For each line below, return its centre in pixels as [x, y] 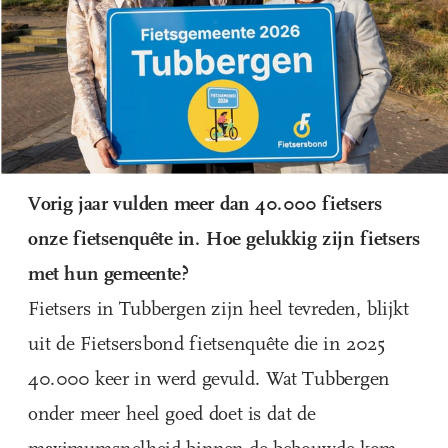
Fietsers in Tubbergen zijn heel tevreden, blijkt [218, 308]
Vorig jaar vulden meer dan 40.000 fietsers [205, 203]
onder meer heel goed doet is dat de [171, 413]
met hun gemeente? [108, 273]
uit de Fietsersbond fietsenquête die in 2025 [206, 343]
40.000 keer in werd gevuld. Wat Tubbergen [209, 378]
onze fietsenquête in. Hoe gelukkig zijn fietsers [224, 238]
